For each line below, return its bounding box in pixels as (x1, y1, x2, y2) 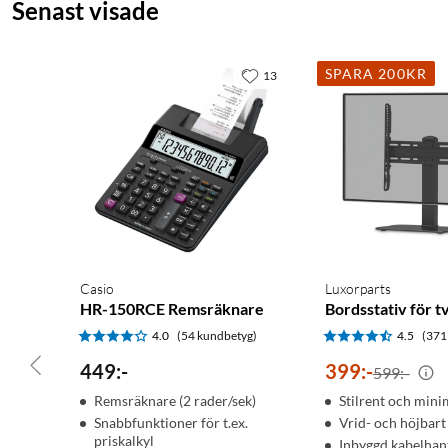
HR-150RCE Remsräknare (80, 299, 264, 319)
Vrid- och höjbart (338, 414, 446, 432)
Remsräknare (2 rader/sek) (94, 392, 256, 410)
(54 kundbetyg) (177, 328, 257, 344)
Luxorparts (324, 280, 391, 298)
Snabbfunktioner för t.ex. (94, 414, 248, 432)
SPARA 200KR (324, 65, 427, 83)
